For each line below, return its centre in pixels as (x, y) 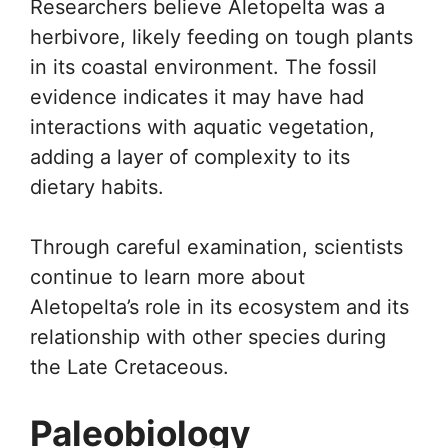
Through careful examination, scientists (216, 246)
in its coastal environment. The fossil (203, 66)
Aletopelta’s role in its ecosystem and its (219, 306)
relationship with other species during (208, 336)
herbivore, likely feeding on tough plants (221, 36)
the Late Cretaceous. (129, 366)
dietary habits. (97, 186)
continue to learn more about (167, 276)
